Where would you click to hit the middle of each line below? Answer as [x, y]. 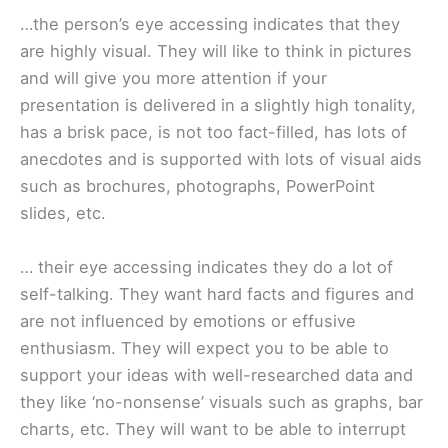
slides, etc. [63, 213]
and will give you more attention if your [173, 78]
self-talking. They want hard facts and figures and [217, 293]
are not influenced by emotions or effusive [188, 320]
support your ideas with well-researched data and [216, 374]
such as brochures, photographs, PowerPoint [197, 186]
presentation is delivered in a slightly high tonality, [218, 105]
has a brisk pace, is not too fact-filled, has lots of [213, 132]
